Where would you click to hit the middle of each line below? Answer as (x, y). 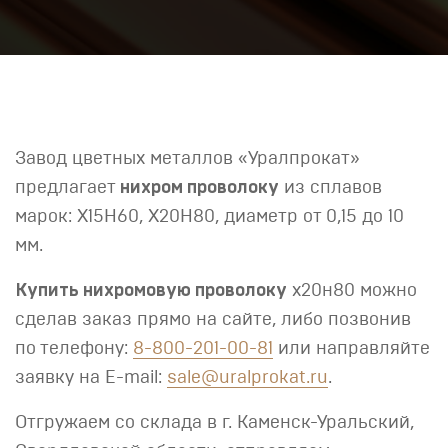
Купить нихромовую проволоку (151, 291)
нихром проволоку (199, 188)
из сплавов (330, 188)
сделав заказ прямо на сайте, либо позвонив (213, 320)
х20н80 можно (352, 291)
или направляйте (351, 349)
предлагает (67, 188)
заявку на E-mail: (91, 378)
